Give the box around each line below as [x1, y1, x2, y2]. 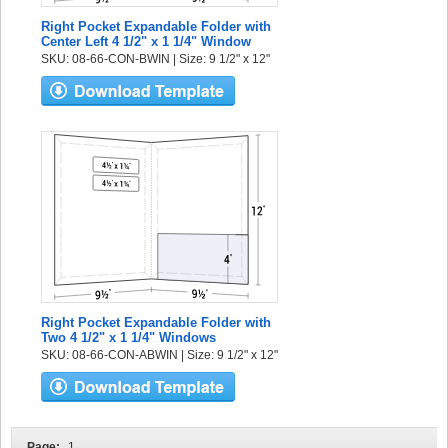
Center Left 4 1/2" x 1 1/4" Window [41, 34, 251, 49]
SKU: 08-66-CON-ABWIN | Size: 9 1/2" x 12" [41, 348, 278, 362]
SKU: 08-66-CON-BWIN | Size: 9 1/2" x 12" [41, 52, 270, 66]
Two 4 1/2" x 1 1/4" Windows [41, 330, 216, 345]
